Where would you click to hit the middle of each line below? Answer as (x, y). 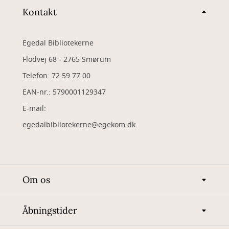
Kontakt (40, 12)
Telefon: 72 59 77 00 (56, 76)
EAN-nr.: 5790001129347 (64, 93)
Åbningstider (50, 211)
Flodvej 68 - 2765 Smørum (67, 60)
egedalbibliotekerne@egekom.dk (79, 125)
